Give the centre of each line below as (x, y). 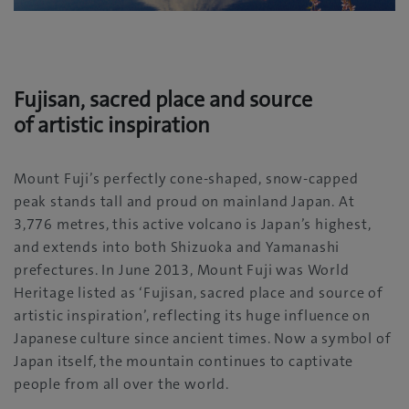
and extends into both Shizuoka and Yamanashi (177, 247)
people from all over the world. (121, 384)
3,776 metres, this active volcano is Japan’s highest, (193, 225)
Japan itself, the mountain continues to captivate (184, 362)
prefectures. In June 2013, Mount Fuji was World (182, 270)
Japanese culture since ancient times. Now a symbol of (203, 339)
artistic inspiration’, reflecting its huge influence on (192, 316)
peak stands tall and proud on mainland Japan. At (184, 202)
